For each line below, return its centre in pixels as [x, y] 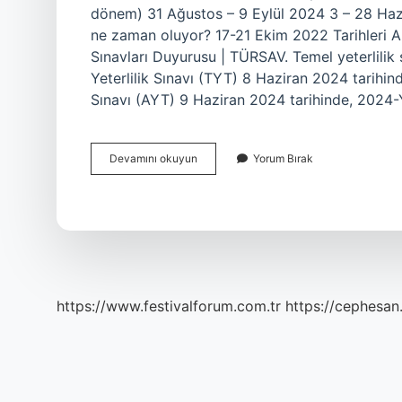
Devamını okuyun [153, 158]
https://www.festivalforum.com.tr [169, 306]
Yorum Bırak [283, 158]
